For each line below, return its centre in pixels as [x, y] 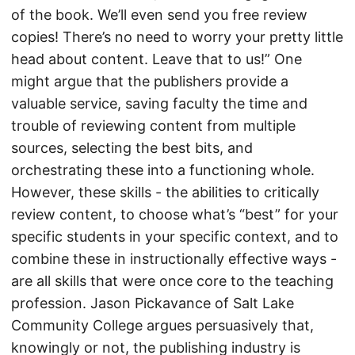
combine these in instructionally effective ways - [174, 259]
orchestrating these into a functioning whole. [163, 170]
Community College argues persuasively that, [162, 325]
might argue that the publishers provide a [150, 81]
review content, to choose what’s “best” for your [175, 214]
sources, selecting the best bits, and [132, 148]
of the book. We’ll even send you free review [159, 15]
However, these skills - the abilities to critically [165, 192]
